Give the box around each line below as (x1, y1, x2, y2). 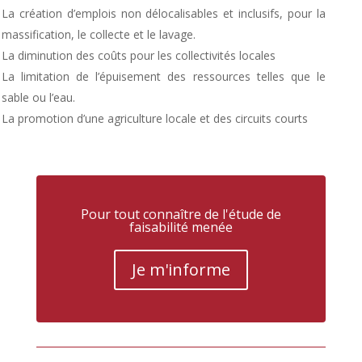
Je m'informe (131, 259, 230, 280)
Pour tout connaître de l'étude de (80, 205, 281, 223)
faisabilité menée (128, 218, 233, 236)
